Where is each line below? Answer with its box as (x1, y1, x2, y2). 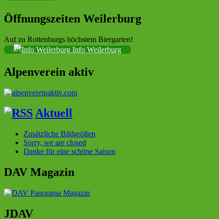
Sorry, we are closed (23, 138, 86, 147)
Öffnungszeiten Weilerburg (4, 12, 141, 25)
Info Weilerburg (70, 45, 121, 54)
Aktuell (35, 107, 72, 120)
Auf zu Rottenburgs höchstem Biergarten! (4, 35, 133, 44)
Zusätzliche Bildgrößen (23, 130, 95, 138)
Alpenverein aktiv (4, 65, 94, 78)
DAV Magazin (4, 166, 74, 179)
